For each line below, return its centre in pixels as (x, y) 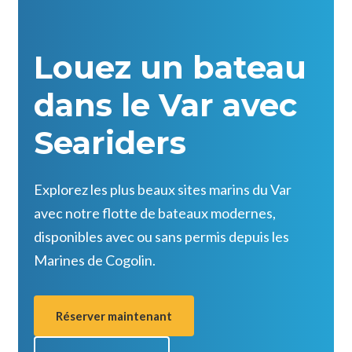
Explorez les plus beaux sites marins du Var (163, 189)
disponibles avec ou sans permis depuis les (161, 236)
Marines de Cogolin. (95, 260)
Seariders (110, 143)
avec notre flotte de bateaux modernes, (155, 213)
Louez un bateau (170, 67)
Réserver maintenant (114, 316)
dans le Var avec (165, 105)
